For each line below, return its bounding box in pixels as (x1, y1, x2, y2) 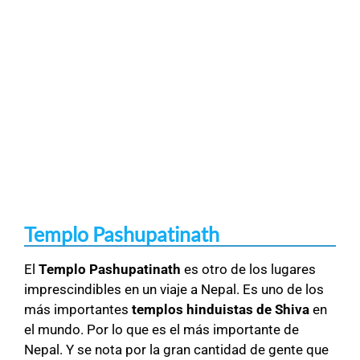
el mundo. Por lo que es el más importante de (24, 321, 299, 338)
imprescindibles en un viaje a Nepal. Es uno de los (24, 281, 324, 298)
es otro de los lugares (181, 261, 316, 278)
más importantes (24, 301, 132, 318)
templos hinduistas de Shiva (132, 301, 309, 318)
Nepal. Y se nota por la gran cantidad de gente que (24, 342, 329, 358)
